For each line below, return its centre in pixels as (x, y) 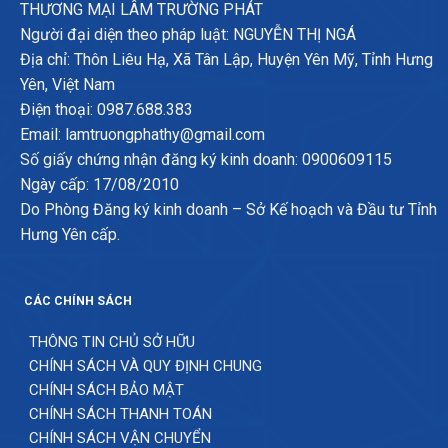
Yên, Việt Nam (67, 84)
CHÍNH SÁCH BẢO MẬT (106, 390)
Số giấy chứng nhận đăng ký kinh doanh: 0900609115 (205, 159)
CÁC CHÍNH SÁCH (77, 301)
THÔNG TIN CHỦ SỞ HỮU (111, 342)
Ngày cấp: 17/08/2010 (99, 184)
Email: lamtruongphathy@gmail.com (142, 134)
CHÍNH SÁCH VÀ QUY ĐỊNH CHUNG (145, 366)
